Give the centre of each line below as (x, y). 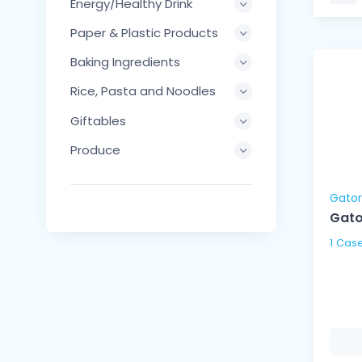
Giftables (98, 120)
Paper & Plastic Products (170, 32)
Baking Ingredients (125, 62)
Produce (95, 149)
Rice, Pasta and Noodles (143, 91)
